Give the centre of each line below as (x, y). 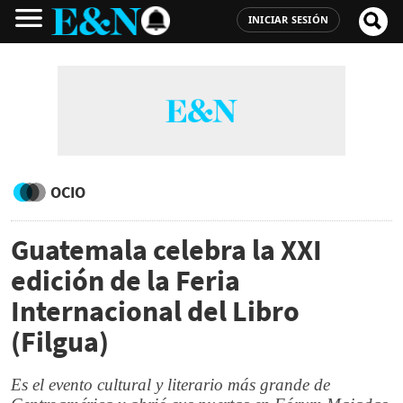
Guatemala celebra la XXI (166, 250)
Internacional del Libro (155, 311)
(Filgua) (60, 342)
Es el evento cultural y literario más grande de (170, 385)
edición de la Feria (125, 281)
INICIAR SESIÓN (288, 19)
